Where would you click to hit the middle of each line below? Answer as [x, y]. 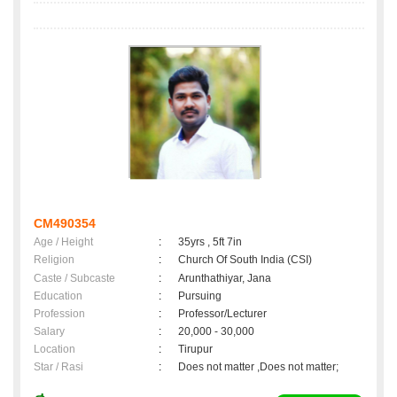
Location [54, 350]
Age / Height [63, 242]
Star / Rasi [58, 367]
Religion [54, 260]
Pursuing [200, 296]
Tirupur [198, 350]
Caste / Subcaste [74, 279]
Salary [49, 332]
